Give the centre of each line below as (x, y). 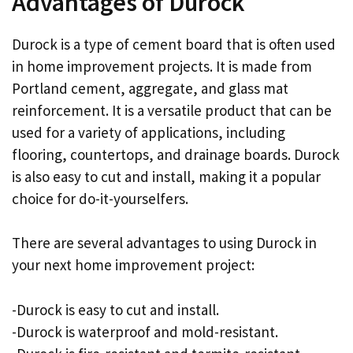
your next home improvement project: (133, 265)
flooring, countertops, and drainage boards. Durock (176, 154)
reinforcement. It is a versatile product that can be (172, 110)
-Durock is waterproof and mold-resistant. (145, 331)
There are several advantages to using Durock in (164, 243)
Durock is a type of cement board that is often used (174, 44)
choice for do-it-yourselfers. (100, 198)
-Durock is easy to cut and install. (115, 309)
